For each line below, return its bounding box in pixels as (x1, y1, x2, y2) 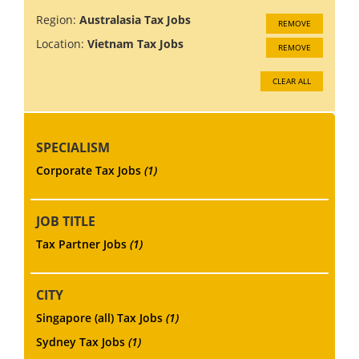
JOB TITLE (36, 212, 95, 230)
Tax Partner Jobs (36, 236, 130, 252)
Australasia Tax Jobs (79, 11, 191, 27)
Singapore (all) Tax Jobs (36, 309, 166, 325)
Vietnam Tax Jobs (87, 35, 184, 51)
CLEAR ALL (272, 75, 311, 87)
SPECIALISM (36, 138, 110, 156)
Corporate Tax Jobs (36, 162, 144, 178)
